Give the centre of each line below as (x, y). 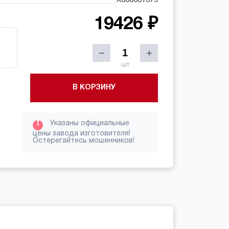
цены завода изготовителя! (82, 133)
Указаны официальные (89, 123)
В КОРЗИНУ (94, 87)
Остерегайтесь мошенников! (84, 141)
